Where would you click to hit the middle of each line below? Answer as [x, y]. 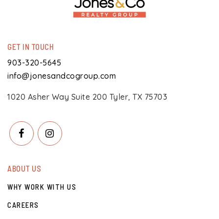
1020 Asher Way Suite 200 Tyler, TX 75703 [87, 97]
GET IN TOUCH [31, 47]
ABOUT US [24, 168]
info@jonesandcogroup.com [62, 76]
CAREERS [23, 205]
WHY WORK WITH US [42, 187]
